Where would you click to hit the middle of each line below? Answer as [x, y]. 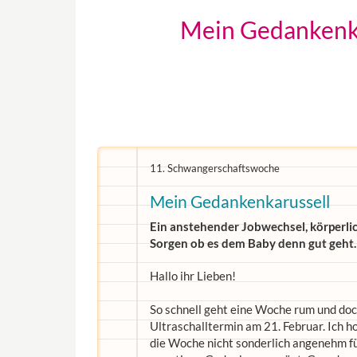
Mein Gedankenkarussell [240, 201]
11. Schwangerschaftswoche [215, 168]
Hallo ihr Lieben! [193, 276]
